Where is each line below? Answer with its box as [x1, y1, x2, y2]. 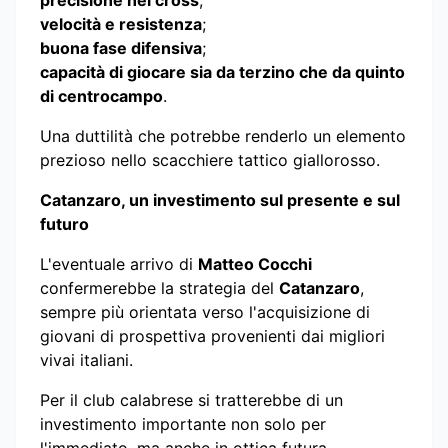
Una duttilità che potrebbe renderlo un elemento [40, 126, 406, 146]
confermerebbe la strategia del [40, 278, 279, 298]
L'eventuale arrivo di [40, 254, 198, 274]
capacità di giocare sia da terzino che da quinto [40, 62, 405, 82]
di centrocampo [40, 86, 163, 106]
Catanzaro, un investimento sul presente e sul [40, 190, 400, 210]
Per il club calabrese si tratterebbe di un [40, 390, 343, 410]
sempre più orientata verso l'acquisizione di [40, 302, 370, 322]
